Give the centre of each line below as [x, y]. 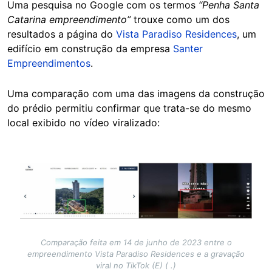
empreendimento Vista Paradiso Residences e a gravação [136, 253]
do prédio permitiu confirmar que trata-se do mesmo [129, 108]
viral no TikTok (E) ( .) [136, 265]
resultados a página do [62, 34]
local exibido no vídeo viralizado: [83, 122]
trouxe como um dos [180, 19]
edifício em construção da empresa [90, 48]
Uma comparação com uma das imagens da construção [136, 93]
